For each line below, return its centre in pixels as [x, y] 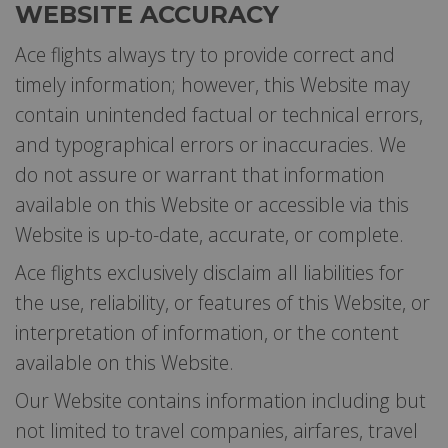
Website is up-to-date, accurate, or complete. [209, 234]
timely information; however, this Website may [212, 84]
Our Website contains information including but [220, 400]
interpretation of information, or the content [207, 332]
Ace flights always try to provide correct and [205, 54]
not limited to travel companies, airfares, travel [216, 430]
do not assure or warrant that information [200, 174]
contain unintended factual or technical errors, [219, 114]
